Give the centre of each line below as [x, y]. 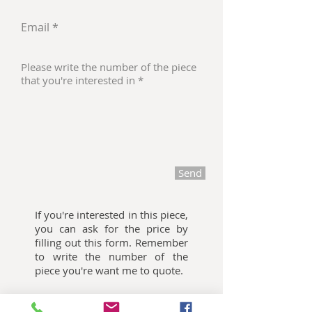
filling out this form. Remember [111, 242]
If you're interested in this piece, [111, 214]
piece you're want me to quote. [110, 270]
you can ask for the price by [111, 228]
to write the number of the [111, 256]
